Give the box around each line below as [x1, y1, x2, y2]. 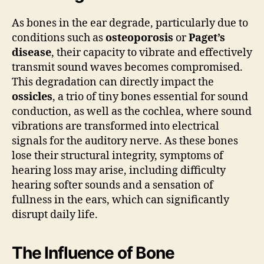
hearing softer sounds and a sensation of [12, 178, 213, 192]
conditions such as [12, 31, 105, 45]
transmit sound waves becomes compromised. [12, 60, 243, 74]
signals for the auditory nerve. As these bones [12, 134, 238, 148]
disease [12, 45, 51, 60]
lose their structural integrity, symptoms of [12, 148, 223, 163]
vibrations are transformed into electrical [12, 119, 219, 133]
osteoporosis [105, 31, 173, 45]
